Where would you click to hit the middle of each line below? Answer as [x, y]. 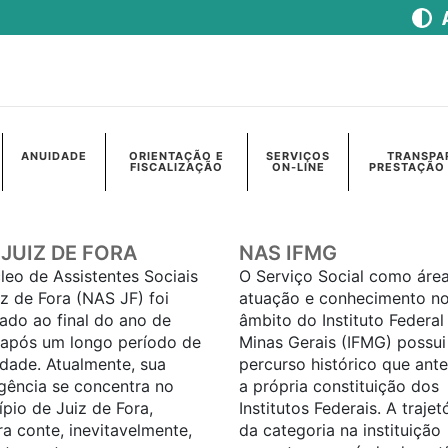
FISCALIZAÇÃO [177, 167]
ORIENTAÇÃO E [177, 156]
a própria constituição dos [339, 386]
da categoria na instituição [340, 430]
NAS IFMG [288, 253]
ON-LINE [298, 167]
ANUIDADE [54, 156]
